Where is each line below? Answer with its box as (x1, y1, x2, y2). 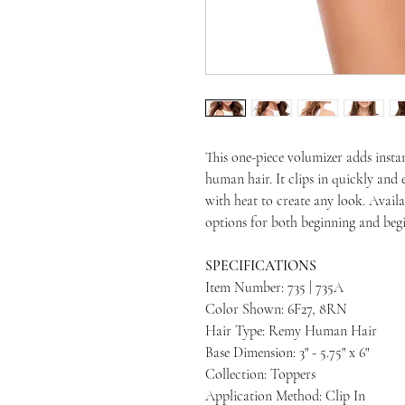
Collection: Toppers (205, 365, 316, 383)
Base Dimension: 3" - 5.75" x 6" (205, 344, 369, 362)
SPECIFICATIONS (205, 257, 316, 275)
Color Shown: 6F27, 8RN (205, 300, 347, 318)
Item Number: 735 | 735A (205, 278, 344, 297)
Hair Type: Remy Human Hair (205, 322, 377, 340)
